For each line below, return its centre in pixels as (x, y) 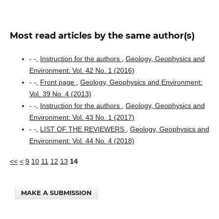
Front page (58, 82)
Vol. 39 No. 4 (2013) (60, 94)
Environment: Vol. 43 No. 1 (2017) (82, 118)
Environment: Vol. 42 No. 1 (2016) (82, 71)
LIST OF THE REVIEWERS (83, 129)
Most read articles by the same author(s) (102, 36)
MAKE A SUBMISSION (57, 193)
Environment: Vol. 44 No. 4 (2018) (82, 141)
